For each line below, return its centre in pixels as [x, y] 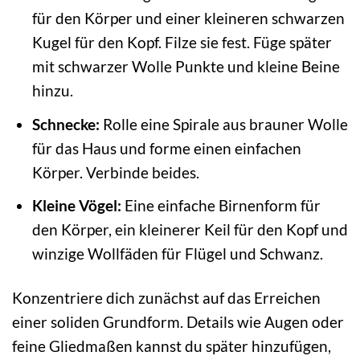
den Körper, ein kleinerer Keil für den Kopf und [190, 230]
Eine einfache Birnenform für [221, 206]
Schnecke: [65, 124]
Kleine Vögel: [76, 206]
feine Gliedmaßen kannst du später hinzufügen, [172, 346]
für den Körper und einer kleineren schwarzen [188, 18]
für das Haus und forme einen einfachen [166, 148]
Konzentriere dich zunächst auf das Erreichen [166, 298]
